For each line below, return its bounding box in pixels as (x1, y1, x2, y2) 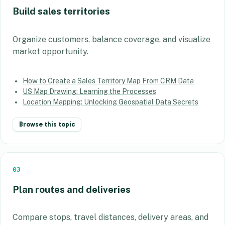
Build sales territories (13, 6, 110, 17)
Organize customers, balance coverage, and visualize (13, 34, 210, 44)
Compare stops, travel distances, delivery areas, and (13, 212, 208, 222)
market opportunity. (13, 46, 88, 56)
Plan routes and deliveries (13, 183, 131, 195)
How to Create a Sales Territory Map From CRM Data (23, 76, 194, 85)
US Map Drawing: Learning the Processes (23, 87, 156, 95)
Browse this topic (19, 120, 75, 128)
